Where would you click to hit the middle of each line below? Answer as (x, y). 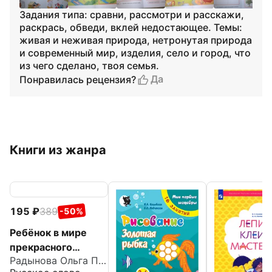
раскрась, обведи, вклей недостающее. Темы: (131, 27)
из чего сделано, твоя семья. (89, 66)
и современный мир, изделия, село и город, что (135, 53)
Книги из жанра (58, 150)
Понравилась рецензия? (78, 79)
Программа (37, 262)
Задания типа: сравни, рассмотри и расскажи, (132, 15)
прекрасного (41, 247)
